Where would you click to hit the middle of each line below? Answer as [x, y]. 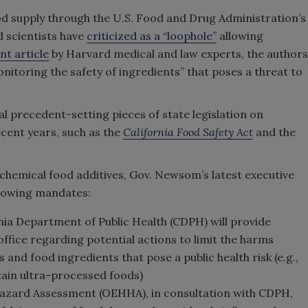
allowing [240, 36]
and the [276, 132]
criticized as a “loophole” [152, 36]
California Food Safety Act [188, 132]
